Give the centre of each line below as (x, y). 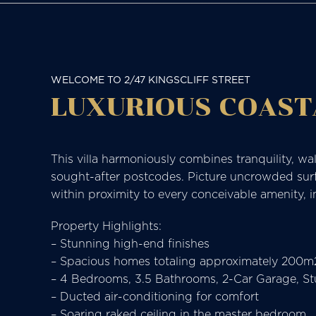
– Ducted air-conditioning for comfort (155, 296)
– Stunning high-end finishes (130, 243)
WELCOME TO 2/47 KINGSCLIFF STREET (151, 80)
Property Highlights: (106, 226)
